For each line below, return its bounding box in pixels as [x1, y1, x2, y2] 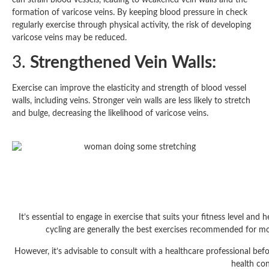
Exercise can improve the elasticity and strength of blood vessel [12, 84, 246, 93]
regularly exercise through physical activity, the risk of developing [12, 20, 251, 29]
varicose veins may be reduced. [12, 33, 127, 42]
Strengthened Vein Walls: [30, 54, 216, 71]
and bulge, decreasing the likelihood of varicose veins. [12, 109, 208, 118]
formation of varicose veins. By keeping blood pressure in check [12, 8, 247, 17]
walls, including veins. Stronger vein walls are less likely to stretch [12, 97, 250, 106]
